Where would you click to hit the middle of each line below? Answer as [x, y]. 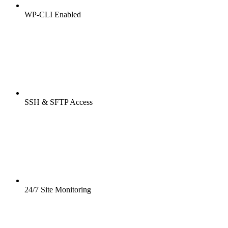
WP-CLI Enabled [53, 15]
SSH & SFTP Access [59, 102]
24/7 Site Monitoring [58, 190]
